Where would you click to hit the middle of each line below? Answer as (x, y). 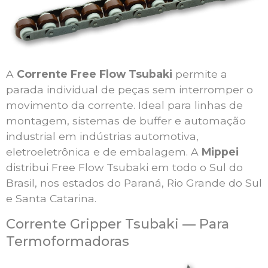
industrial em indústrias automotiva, (102, 136)
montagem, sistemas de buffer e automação (126, 121)
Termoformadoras (68, 241)
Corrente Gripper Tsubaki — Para (118, 223)
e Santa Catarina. (51, 199)
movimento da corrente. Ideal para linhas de (124, 105)
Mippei (220, 152)
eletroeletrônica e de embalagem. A (104, 152)
